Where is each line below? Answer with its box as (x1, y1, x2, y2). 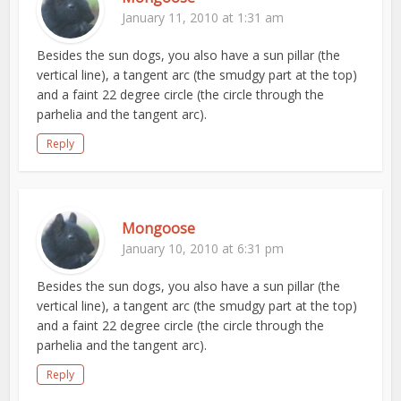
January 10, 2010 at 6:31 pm (122, 240, 285, 257)
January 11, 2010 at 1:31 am (122, 9, 285, 26)
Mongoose (122, 218, 196, 238)
